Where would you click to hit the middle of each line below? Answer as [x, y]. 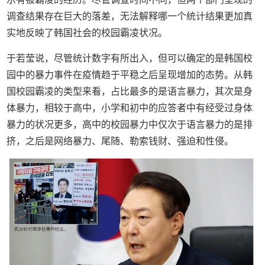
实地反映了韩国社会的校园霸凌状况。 [87, 33]
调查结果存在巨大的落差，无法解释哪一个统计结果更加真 [130, 16]
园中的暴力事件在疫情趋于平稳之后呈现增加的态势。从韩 [130, 75]
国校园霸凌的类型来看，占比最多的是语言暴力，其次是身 [130, 91]
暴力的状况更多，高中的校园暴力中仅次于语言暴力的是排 [130, 124]
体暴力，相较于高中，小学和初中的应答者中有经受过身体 [130, 108]
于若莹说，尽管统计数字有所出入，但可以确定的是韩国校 [130, 58]
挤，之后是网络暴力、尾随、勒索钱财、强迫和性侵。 [120, 141]
